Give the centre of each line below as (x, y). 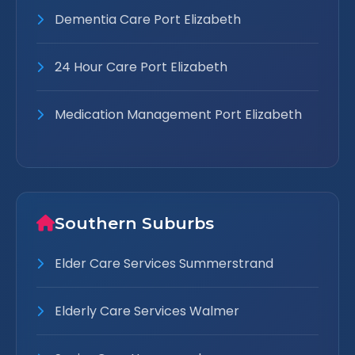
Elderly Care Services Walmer (145, 311)
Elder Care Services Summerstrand (162, 263)
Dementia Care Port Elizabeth (146, 19)
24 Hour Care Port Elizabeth (139, 67)
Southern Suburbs (134, 223)
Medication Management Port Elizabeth (177, 115)
